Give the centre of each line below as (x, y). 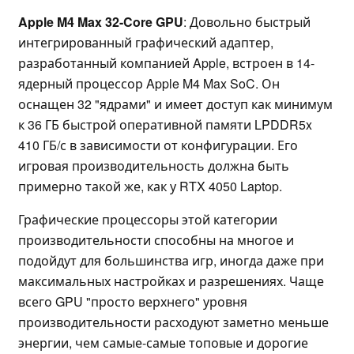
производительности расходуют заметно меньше (173, 322)
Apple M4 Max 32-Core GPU (101, 22)
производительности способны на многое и (156, 240)
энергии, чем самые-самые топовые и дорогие (163, 343)
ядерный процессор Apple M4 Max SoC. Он (149, 84)
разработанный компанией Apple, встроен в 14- (166, 63)
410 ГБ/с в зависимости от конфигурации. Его (158, 145)
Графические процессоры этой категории (148, 220)
